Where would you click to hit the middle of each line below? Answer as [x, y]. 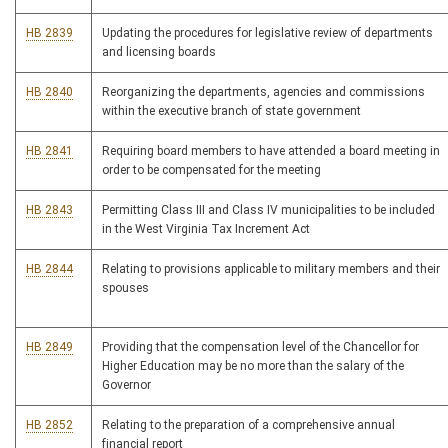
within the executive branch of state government [231, 111]
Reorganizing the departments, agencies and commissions [263, 92]
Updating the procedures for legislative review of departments [267, 33]
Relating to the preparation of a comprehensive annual [248, 425]
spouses [125, 288]
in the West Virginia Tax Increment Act [206, 229]
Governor [126, 385]
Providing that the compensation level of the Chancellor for [260, 347]
